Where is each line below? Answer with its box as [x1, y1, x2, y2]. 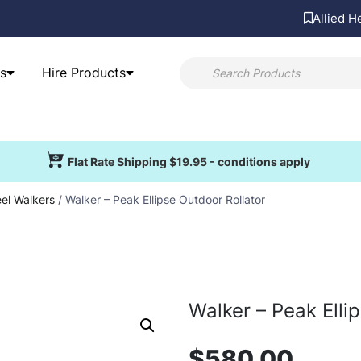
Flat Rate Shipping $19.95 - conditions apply [68, 155, 311, 169]
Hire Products [41, 64, 126, 81]
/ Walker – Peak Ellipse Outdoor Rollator [55, 193, 265, 207]
